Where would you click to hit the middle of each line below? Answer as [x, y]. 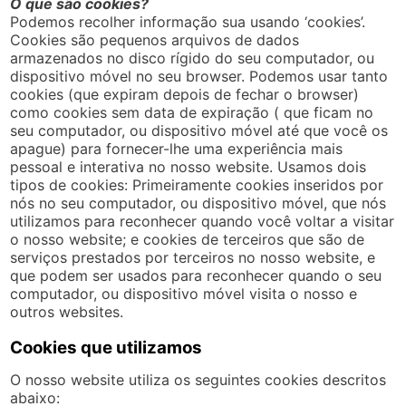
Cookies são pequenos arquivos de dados [155, 39]
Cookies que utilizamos [106, 347]
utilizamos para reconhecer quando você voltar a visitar [203, 221]
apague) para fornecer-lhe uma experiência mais [177, 148]
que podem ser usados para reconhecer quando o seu [196, 275]
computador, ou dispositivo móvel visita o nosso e [184, 293]
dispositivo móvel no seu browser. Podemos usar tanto [199, 76]
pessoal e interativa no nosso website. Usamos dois [188, 166]
